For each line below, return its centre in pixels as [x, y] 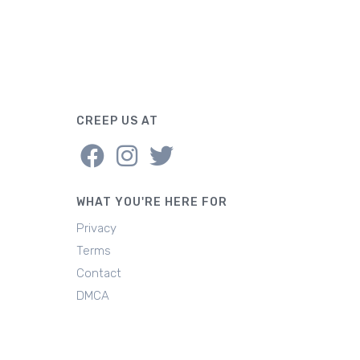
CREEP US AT [117, 121]
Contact [98, 273]
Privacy [96, 228]
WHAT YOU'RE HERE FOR [151, 202]
